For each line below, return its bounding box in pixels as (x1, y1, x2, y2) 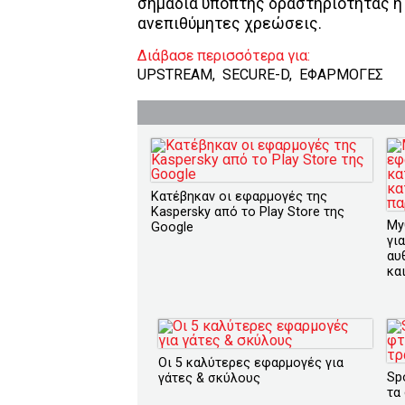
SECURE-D (222, 66, 289, 84)
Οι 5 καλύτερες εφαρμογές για (158, 354, 344, 371)
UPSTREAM (137, 66, 212, 84)
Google (151, 219, 193, 235)
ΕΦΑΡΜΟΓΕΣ (299, 66, 383, 84)
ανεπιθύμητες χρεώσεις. (137, 14, 322, 33)
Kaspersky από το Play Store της (151, 203, 344, 220)
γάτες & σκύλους (158, 370, 260, 386)
